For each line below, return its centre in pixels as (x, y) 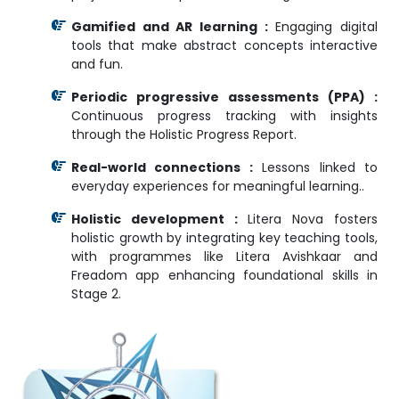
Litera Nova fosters (308, 219)
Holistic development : (155, 219)
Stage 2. (96, 294)
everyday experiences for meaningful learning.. (218, 186)
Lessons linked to (315, 167)
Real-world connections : (162, 167)
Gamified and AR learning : (170, 27)
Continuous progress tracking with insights (224, 116)
